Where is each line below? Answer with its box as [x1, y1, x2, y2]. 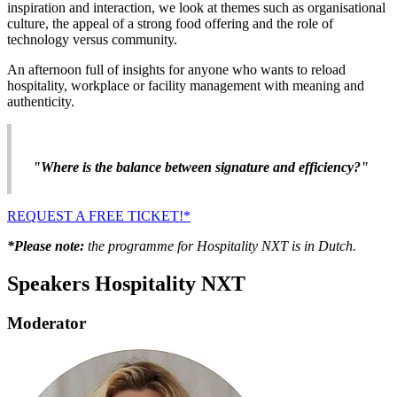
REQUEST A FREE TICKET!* [7, 207, 191, 223]
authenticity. [7, 94, 74, 110]
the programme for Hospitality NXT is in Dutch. [84, 237, 356, 253]
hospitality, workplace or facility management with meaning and [7, 78, 364, 94]
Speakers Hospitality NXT [7, 271, 245, 295]
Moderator [7, 313, 86, 332]
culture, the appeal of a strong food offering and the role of [7, 16, 333, 32]
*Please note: [7, 237, 84, 253]
